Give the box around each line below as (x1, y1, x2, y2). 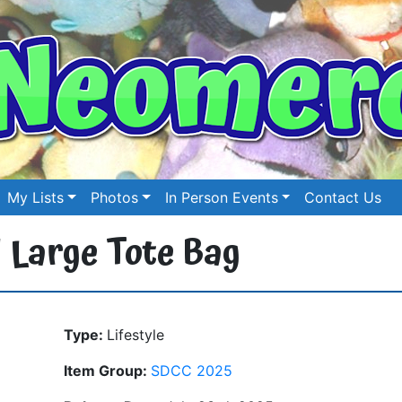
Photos (91, 188, 139, 206)
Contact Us (304, 188, 382, 206)
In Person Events (164, 188, 278, 206)
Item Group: (64, 361, 151, 380)
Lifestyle (107, 325, 164, 344)
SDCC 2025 (151, 361, 232, 380)
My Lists (7, 188, 65, 206)
